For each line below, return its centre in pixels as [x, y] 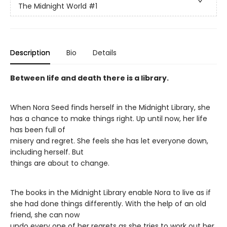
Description [30, 52]
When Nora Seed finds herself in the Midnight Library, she [110, 107]
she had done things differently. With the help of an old [108, 203]
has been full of [38, 129]
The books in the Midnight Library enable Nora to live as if [110, 192]
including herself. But [47, 152]
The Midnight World [52, 6]
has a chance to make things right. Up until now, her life [109, 118]
